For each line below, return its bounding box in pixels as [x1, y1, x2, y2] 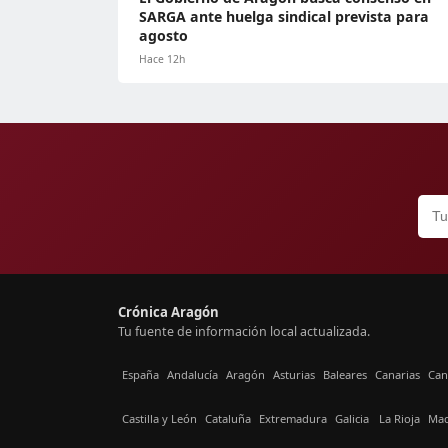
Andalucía [167, 367, 218, 383]
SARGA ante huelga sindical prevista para [139, 6, 429, 26]
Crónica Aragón [118, 302, 219, 321]
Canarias [375, 367, 420, 383]
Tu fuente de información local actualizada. [118, 322, 370, 340]
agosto [139, 25, 188, 45]
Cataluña [205, 411, 251, 427]
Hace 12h [139, 51, 185, 66]
